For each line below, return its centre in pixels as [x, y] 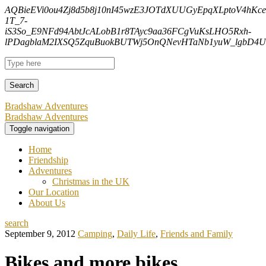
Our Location [54, 192]
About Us [47, 203]
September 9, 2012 [40, 234]
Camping [95, 234]
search [17, 223]
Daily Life [136, 234]
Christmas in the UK [91, 181]
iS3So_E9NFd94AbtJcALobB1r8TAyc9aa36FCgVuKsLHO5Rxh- [128, 31]
